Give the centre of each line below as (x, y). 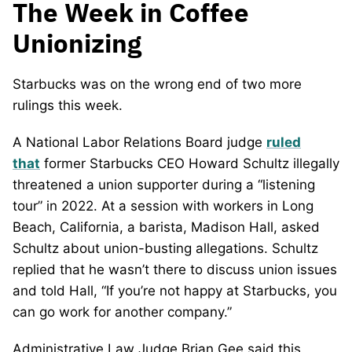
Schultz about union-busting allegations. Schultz (165, 248)
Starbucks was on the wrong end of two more (157, 84)
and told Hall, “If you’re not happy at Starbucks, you (175, 290)
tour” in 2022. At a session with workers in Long (163, 205)
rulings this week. (68, 105)
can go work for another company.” (122, 312)
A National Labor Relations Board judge (139, 142)
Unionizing (77, 42)
